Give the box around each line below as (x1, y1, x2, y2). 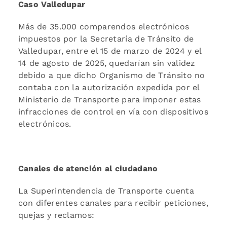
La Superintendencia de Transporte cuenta (18, 185, 194, 196)
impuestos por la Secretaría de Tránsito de (18, 33, 194, 44)
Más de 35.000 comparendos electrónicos (18, 21, 190, 31)
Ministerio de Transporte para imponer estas (18, 94, 201, 104)
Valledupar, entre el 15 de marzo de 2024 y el (18, 46, 202, 56)
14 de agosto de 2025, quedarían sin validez (18, 58, 196, 68)
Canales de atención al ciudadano (18, 163, 158, 173)
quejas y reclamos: (18, 210, 95, 220)
